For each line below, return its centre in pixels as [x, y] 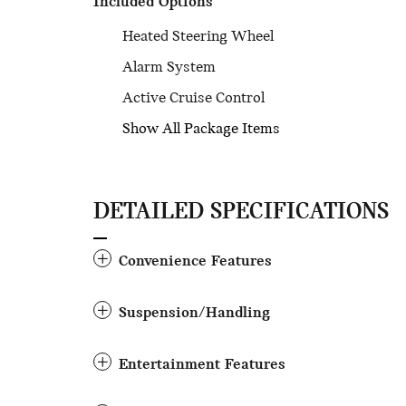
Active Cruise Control [193, 98]
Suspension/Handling [194, 313]
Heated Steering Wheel [198, 37]
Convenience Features [195, 261]
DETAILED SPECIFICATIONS [241, 213]
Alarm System [169, 68]
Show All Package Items [201, 129]
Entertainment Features [202, 365]
